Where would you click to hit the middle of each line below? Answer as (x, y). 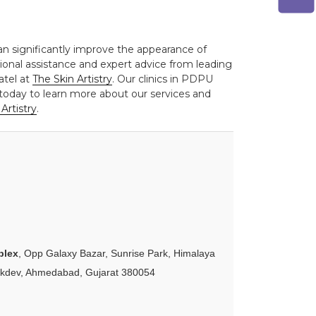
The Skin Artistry (72, 79)
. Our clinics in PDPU (163, 79)
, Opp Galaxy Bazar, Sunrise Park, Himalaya (116, 253)
